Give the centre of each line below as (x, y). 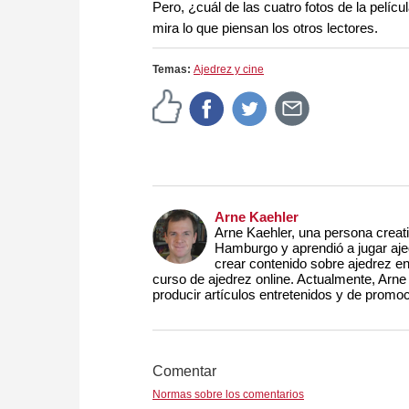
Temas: (173, 70)
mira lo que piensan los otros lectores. (265, 28)
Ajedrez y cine (229, 70)
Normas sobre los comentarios (228, 395)
